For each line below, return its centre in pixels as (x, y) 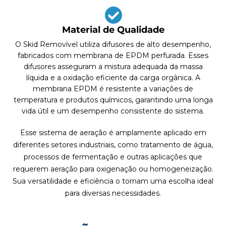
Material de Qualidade (113, 30)
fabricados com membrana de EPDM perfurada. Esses (113, 56)
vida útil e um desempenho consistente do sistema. (113, 111)
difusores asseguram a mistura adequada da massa (113, 67)
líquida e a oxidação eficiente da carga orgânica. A (113, 78)
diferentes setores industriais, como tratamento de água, (113, 145)
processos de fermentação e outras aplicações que (113, 157)
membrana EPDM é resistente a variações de (113, 89)
